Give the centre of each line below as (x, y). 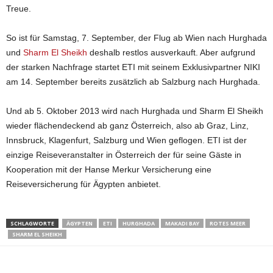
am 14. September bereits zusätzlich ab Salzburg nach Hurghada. (133, 81)
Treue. (19, 8)
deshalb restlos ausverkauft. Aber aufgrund (171, 52)
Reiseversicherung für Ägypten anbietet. (83, 184)
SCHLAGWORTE (32, 223)
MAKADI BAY (182, 223)
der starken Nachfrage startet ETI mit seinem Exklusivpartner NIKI (133, 67)
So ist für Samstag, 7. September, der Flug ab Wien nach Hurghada (136, 37)
